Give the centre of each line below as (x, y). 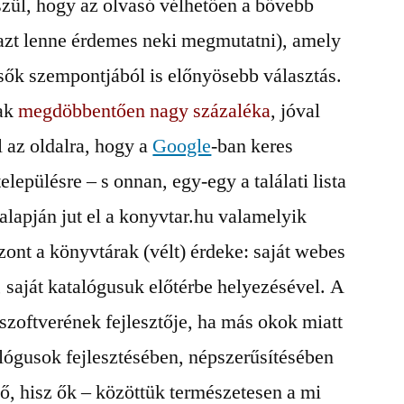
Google (182, 146)
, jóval (296, 111)
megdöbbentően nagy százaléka (145, 111)
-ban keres (252, 146)
